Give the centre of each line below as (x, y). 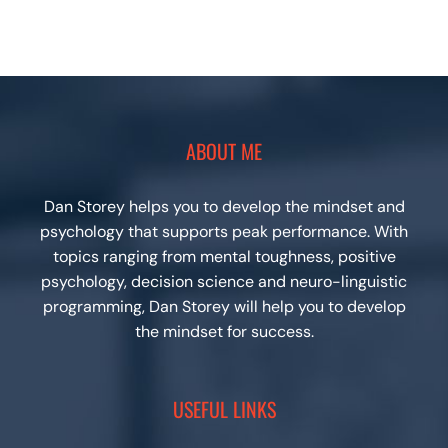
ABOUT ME (224, 150)
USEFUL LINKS (224, 408)
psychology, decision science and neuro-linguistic (224, 281)
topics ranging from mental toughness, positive (224, 256)
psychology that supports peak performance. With (224, 231)
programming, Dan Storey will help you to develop (224, 306)
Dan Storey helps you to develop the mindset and (224, 206)
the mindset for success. (224, 331)
